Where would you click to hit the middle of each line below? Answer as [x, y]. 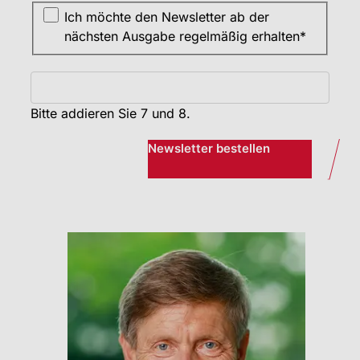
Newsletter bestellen [209, 149]
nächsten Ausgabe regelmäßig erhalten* [185, 37]
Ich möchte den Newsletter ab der [166, 17]
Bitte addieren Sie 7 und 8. [110, 114]
